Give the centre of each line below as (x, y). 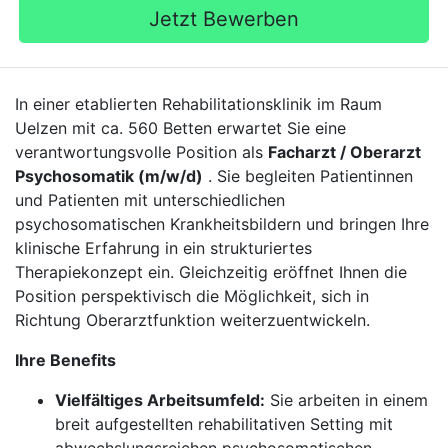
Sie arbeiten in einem (346, 400)
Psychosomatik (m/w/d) (109, 176)
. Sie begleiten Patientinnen (308, 176)
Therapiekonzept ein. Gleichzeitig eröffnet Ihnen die (211, 272)
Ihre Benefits (65, 360)
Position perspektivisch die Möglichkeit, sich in (192, 296)
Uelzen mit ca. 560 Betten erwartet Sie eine (180, 128)
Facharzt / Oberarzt (344, 152)
